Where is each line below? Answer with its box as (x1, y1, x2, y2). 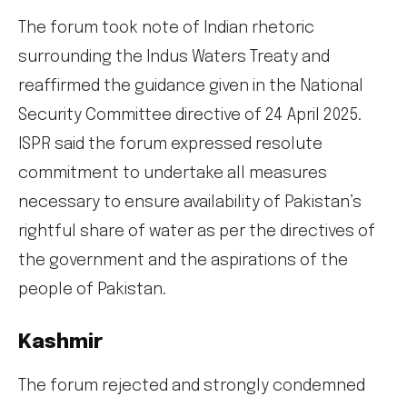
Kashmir (18, 333, 103, 353)
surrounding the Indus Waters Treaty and (18, 49, 330, 66)
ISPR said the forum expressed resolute (18, 136, 323, 154)
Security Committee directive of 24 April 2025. (18, 107, 362, 124)
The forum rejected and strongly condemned (18, 378, 365, 395)
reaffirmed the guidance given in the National (18, 78, 363, 95)
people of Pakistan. (18, 282, 166, 299)
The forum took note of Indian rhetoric (18, 20, 314, 37)
